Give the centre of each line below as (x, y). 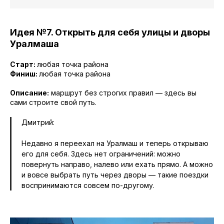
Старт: (23, 64)
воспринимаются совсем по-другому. (88, 185)
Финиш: (24, 74)
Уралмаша (34, 44)
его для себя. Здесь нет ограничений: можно (101, 154)
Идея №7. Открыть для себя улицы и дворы (110, 32)
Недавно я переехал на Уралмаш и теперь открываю (115, 143)
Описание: (29, 93)
